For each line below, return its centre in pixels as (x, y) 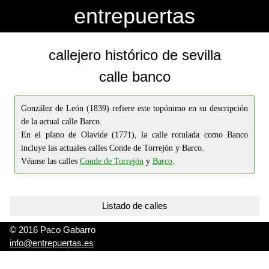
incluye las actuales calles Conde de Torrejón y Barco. (113, 148)
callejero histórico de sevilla (134, 55)
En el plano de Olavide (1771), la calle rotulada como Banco (134, 135)
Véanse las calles (50, 161)
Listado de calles (134, 206)
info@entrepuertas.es (52, 243)
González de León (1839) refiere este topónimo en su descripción (134, 108)
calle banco (134, 77)
